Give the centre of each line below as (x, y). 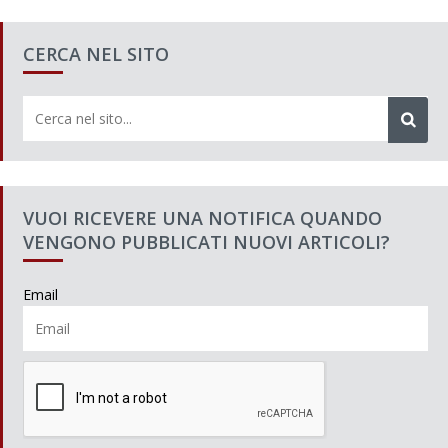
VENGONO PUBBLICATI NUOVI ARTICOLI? (206, 242)
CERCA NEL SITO (96, 54)
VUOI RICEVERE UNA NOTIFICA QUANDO (202, 218)
